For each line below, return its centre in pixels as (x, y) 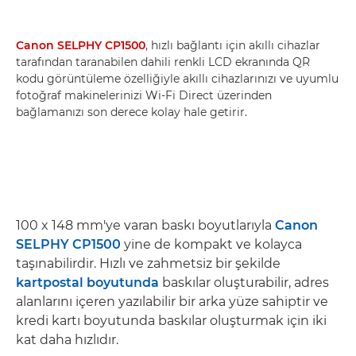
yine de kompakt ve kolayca (211, 244)
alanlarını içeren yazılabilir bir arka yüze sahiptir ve (172, 301)
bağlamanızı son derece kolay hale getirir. (132, 112)
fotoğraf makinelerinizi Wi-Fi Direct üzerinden (144, 95)
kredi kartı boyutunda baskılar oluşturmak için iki (171, 320)
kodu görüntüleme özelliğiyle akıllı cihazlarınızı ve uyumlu (177, 78)
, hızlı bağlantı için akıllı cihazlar (233, 45)
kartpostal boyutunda (87, 282)
